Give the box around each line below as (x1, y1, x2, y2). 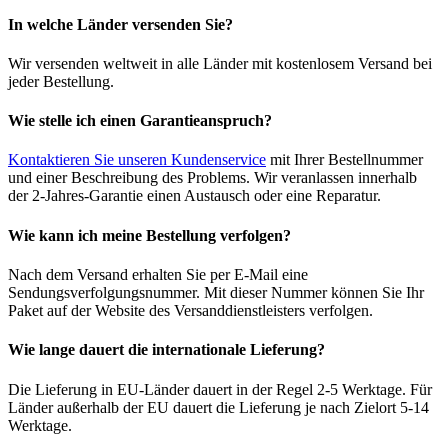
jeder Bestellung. (8, 72, 114, 90)
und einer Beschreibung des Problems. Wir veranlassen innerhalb (8, 169, 417, 187)
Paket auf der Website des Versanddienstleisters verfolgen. (8, 302, 373, 319)
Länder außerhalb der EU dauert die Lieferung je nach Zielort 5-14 (8, 398, 429, 416)
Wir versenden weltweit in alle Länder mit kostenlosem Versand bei (8, 54, 432, 72)
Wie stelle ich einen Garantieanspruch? (8, 112, 272, 130)
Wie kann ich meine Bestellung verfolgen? (8, 226, 291, 244)
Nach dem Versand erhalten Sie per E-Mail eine (8, 266, 308, 283)
